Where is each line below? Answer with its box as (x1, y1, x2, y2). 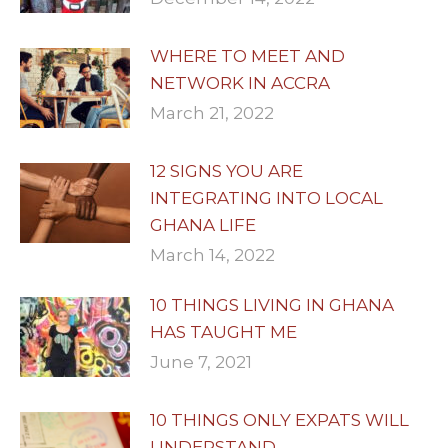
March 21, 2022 (150, 102, 274, 123)
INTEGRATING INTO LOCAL (150, 187, 383, 208)
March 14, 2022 (150, 244, 275, 265)
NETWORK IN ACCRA (150, 72, 330, 93)
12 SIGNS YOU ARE (150, 160, 303, 181)
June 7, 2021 (150, 351, 252, 372)
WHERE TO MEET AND (150, 45, 345, 66)
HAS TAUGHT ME (150, 321, 297, 342)
